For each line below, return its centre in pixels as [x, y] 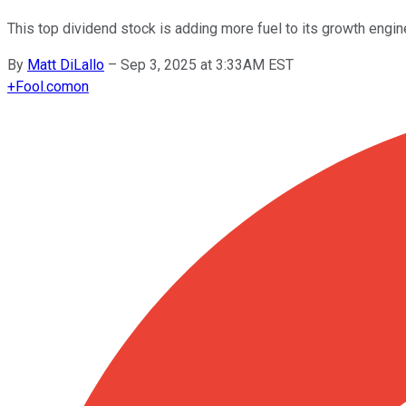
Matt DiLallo [66, 64]
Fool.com [44, 86]
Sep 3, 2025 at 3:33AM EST [207, 64]
